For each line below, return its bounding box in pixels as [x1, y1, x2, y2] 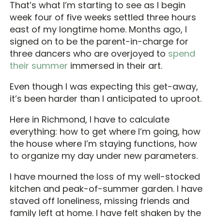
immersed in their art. [68, 60, 162, 72]
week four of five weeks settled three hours [10, 11, 196, 23]
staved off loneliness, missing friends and [10, 195, 189, 207]
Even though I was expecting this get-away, [10, 80, 198, 93]
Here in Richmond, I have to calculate [10, 113, 170, 125]
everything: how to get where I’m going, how [10, 125, 201, 138]
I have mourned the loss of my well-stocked [10, 170, 200, 183]
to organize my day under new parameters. [10, 150, 198, 162]
